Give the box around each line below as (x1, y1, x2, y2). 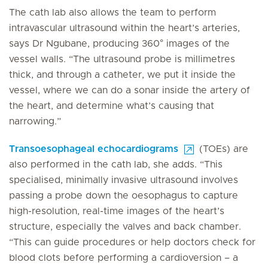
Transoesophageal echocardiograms (9, 144, 178, 154)
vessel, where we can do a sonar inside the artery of (9, 86, 250, 95)
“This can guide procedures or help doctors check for (9, 237, 255, 247)
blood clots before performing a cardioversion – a (9, 253, 238, 263)
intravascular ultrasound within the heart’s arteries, (9, 23, 240, 33)
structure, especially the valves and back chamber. (9, 222, 241, 232)
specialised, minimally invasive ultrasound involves (9, 175, 238, 185)
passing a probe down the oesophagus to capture (9, 191, 238, 200)
